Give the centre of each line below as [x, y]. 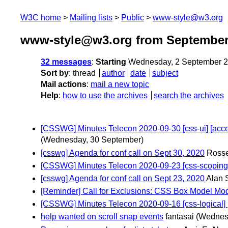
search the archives [189, 96]
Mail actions [64, 84]
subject [165, 73]
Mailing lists [91, 18]
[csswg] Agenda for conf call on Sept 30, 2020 [123, 153]
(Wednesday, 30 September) [92, 140]
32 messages [66, 62]
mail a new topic [120, 84]
